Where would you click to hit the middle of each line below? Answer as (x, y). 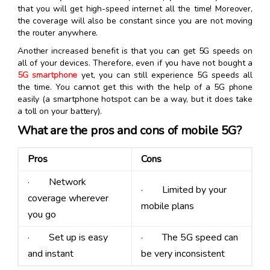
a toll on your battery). (60, 111)
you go (42, 215)
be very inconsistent (183, 254)
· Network (57, 182)
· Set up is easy (67, 238)
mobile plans (167, 206)
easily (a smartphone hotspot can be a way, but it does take (135, 99)
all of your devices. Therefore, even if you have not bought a (135, 63)
